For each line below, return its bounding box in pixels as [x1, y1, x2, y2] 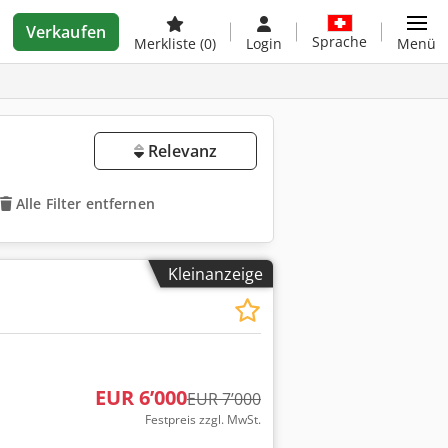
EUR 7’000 [186, 388, 261, 411]
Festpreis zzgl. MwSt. [144, 411, 261, 429]
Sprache [312, 31, 367, 51]
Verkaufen [25, 21, 106, 43]
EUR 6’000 [94, 384, 187, 412]
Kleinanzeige [168, 262, 263, 285]
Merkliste [134, 34, 200, 53]
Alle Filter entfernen [15, 193, 155, 213]
